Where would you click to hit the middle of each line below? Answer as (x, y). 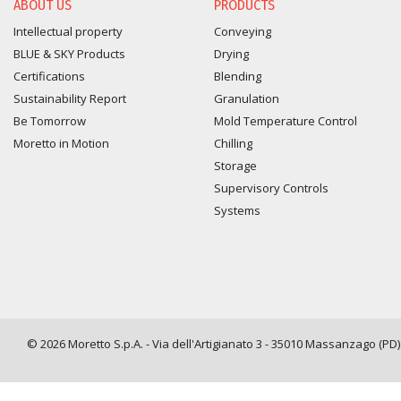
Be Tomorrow (50, 121)
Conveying (243, 32)
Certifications (49, 77)
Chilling (233, 144)
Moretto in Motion (61, 144)
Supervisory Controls (271, 188)
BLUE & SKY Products (69, 54)
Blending (238, 77)
